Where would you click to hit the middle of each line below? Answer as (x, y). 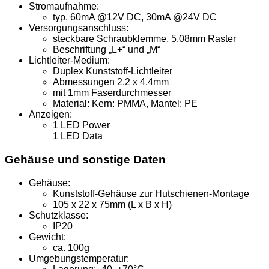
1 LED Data (78, 136)
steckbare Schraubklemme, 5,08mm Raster (144, 39)
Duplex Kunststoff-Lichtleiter (113, 71)
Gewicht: (47, 237)
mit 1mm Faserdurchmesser (112, 93)
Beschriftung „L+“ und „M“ (107, 50)
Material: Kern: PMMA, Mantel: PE (125, 104)
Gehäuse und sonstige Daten (85, 160)
